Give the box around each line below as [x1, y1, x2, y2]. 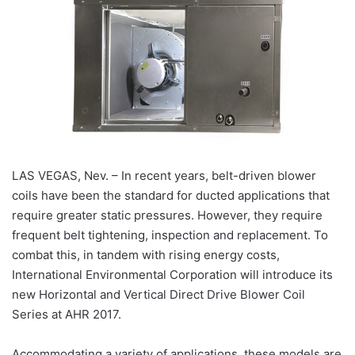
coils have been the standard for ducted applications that [12, 188, 330, 204]
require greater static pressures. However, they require [12, 208, 323, 223]
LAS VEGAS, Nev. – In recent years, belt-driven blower [12, 168, 316, 184]
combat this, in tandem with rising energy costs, [12, 247, 280, 263]
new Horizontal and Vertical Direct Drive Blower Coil [12, 287, 305, 303]
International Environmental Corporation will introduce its [12, 267, 333, 283]
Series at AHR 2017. [12, 307, 121, 323]
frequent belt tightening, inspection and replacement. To [12, 227, 328, 243]
